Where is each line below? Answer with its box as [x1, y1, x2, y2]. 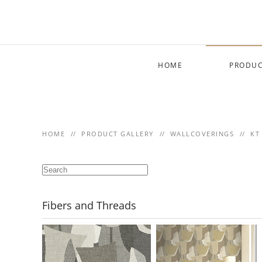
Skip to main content [26, 27, 109, 39]
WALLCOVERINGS [170, 129, 234, 138]
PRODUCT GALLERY [81, 129, 154, 138]
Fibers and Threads [42, 198, 136, 212]
